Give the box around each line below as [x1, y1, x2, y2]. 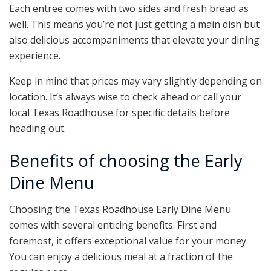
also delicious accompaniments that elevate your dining [9, 33, 260, 47]
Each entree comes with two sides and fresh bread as [9, 2, 249, 16]
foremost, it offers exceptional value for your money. [9, 234, 248, 248]
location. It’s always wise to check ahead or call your [9, 90, 241, 104]
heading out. [9, 122, 66, 135]
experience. [9, 49, 60, 63]
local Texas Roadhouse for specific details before [9, 106, 230, 120]
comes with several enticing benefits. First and [9, 218, 217, 232]
